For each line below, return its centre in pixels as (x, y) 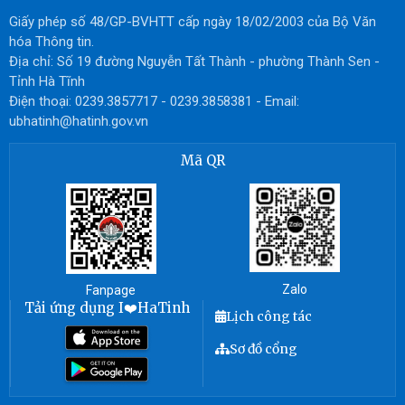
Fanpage (111, 291)
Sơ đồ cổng (264, 349)
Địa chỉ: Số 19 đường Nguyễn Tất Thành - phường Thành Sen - (194, 62)
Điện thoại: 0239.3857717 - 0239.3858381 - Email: (154, 102)
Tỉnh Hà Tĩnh (47, 82)
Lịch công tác (269, 317)
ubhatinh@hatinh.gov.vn (79, 122)
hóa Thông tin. (52, 42)
